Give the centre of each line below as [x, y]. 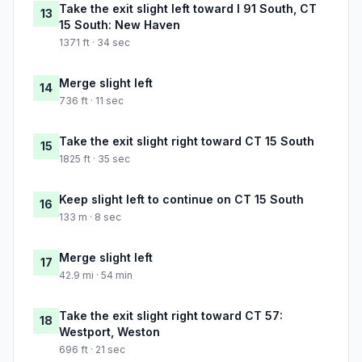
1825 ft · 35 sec [95, 159]
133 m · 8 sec [90, 217]
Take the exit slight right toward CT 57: [171, 316]
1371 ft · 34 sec [95, 43]
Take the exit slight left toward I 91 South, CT [188, 9]
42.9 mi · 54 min [96, 276]
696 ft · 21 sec [92, 350]
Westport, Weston [109, 332]
